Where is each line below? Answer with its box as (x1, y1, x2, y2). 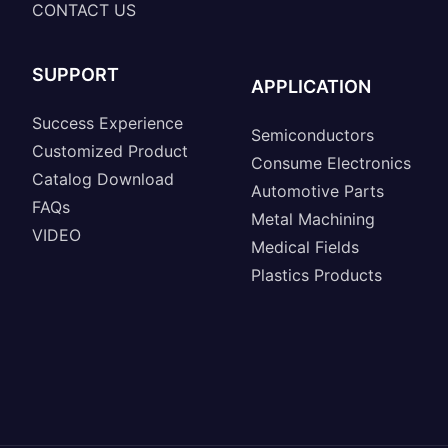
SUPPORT (31, 63, 119, 85)
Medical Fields (250, 237, 359, 258)
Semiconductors (250, 125, 374, 146)
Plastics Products (250, 265, 382, 286)
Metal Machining (250, 209, 375, 230)
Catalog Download (31, 168, 174, 189)
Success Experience (31, 112, 183, 133)
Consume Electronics (250, 153, 411, 174)
